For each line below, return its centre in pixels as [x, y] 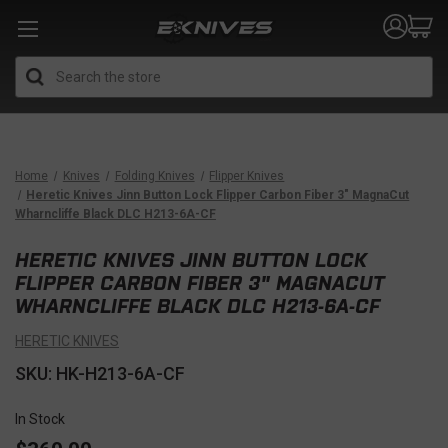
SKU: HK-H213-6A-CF [100, 373]
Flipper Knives [247, 176]
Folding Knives [154, 176]
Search [246, 66]
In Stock [40, 419]
